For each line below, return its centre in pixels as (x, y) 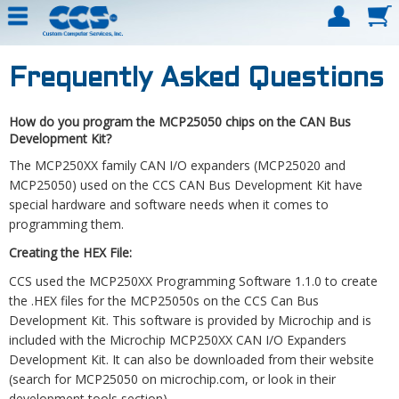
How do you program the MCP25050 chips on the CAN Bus (180, 122)
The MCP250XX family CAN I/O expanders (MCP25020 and (177, 166)
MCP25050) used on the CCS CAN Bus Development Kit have (186, 185)
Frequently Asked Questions (196, 80)
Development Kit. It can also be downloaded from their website (191, 360)
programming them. (66, 224)
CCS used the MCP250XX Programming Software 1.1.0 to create (193, 281)
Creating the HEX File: (70, 253)
